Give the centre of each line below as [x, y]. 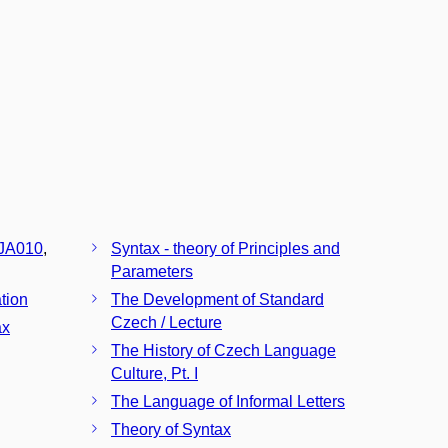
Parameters [152, 271]
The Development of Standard [217, 299]
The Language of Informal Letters [228, 401]
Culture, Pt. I [154, 373]
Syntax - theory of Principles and [225, 248]
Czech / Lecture [166, 322]
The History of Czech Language [223, 350]
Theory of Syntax [171, 429]
